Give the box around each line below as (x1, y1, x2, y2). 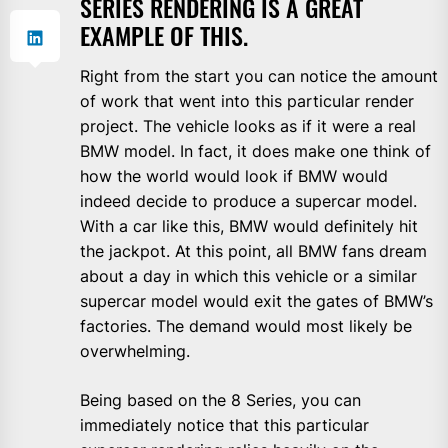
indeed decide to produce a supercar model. (80, 190, 417, 211)
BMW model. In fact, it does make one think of (80, 140, 431, 161)
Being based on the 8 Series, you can (80, 389, 361, 410)
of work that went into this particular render (80, 90, 414, 111)
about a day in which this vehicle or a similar (80, 265, 417, 286)
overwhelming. (80, 340, 190, 361)
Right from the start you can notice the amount (80, 65, 438, 86)
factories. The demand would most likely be (80, 315, 412, 336)
